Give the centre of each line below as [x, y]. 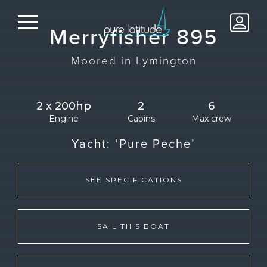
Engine [63, 119]
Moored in [103, 60]
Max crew [211, 119]
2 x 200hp [63, 106]
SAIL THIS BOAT [133, 226]
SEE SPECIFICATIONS [133, 180]
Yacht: [93, 143]
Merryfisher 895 [133, 36]
